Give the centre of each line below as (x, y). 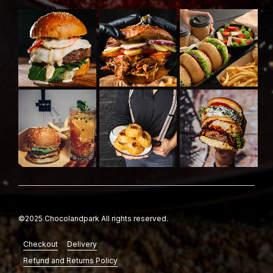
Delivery (82, 244)
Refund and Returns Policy (70, 260)
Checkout (40, 244)
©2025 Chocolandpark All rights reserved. (93, 218)
